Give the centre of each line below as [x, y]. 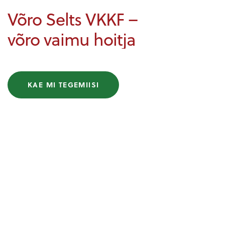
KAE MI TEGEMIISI [64, 85]
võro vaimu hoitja [72, 38]
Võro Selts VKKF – [73, 18]
